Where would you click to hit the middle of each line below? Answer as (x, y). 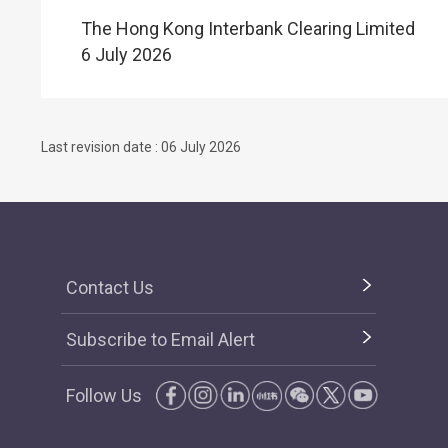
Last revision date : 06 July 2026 (141, 147)
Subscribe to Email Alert (160, 339)
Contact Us (110, 287)
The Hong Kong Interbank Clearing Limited (248, 28)
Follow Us (104, 395)
